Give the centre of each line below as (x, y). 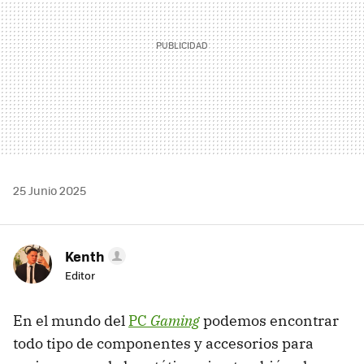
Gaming (175, 321)
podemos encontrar (269, 321)
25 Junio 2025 (50, 191)
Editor (80, 275)
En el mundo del (71, 321)
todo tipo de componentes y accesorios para (163, 344)
